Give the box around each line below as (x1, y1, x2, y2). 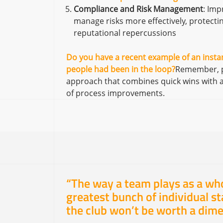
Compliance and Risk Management (73, 3, 203, 14)
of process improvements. (66, 88, 165, 99)
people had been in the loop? (66, 64, 175, 75)
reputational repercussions (73, 27, 176, 38)
